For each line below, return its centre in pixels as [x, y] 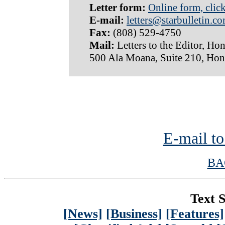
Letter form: [118, 8]
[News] [83, 214]
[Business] [134, 214]
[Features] [195, 214]
